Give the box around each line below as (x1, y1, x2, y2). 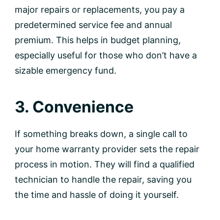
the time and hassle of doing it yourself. (15, 189, 179, 200)
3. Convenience (15, 97, 134, 116)
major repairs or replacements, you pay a (15, 4, 185, 15)
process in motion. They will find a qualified (15, 159, 194, 169)
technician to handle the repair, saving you (15, 174, 192, 185)
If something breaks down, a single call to (15, 128, 188, 139)
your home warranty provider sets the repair (15, 143, 199, 154)
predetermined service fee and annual (15, 19, 172, 30)
